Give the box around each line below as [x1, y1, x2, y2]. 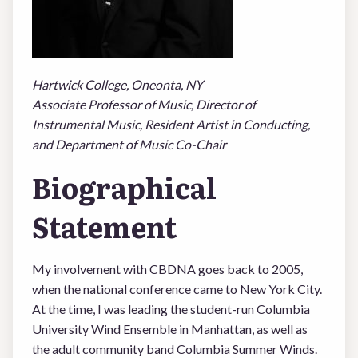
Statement [32, 205, 177, 247]
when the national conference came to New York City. [32, 281, 322, 296]
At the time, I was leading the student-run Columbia [32, 301, 310, 316]
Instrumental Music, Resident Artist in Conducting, [32, 117, 310, 132]
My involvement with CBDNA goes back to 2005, [32, 261, 303, 276]
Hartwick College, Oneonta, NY [32, 77, 203, 92]
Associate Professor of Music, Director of [32, 97, 256, 112]
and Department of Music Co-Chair [32, 137, 226, 152]
